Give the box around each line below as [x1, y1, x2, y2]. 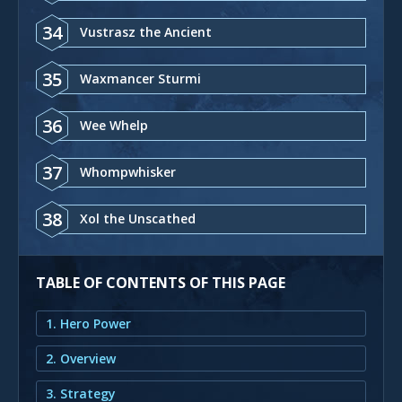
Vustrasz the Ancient [80, 22, 212, 40]
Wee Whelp [80, 116, 148, 134]
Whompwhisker [80, 162, 176, 180]
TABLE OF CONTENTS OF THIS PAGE [36, 272, 285, 293]
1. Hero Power [46, 314, 131, 332]
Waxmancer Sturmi [80, 69, 201, 87]
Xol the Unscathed [80, 209, 196, 227]
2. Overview [46, 349, 116, 367]
